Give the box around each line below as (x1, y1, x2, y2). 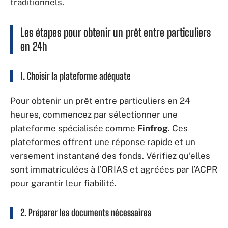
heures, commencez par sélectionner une (10, 109, 178, 120)
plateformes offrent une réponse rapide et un (10, 136, 195, 147)
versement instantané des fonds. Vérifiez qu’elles (10, 150, 210, 161)
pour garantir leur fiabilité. (10, 178, 117, 188)
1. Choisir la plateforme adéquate (20, 70, 131, 82)
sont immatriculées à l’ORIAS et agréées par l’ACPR (10, 164, 218, 175)
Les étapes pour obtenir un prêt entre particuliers (20, 25, 211, 39)
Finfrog (137, 123, 168, 133)
